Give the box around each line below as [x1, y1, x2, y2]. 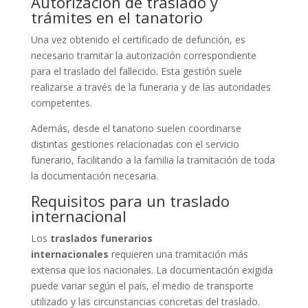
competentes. [30, 96, 92, 109]
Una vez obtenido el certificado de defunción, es [30, 32, 245, 46]
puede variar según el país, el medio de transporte [30, 278, 254, 292]
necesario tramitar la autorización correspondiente [30, 48, 256, 62]
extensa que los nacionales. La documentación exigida [30, 263, 273, 276]
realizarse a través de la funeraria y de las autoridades [30, 80, 271, 93]
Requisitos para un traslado [30, 190, 230, 211]
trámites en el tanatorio [30, 6, 203, 27]
